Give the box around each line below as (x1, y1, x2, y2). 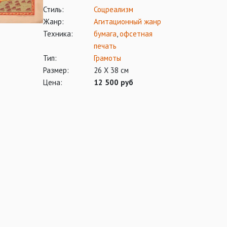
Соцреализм (94, 5, 133, 14)
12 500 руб (94, 78, 133, 87)
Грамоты (94, 53, 121, 63)
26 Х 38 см (94, 65, 129, 75)
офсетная (120, 29, 153, 39)
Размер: (43, 65, 69, 75)
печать (94, 41, 117, 51)
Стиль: (43, 5, 64, 14)
